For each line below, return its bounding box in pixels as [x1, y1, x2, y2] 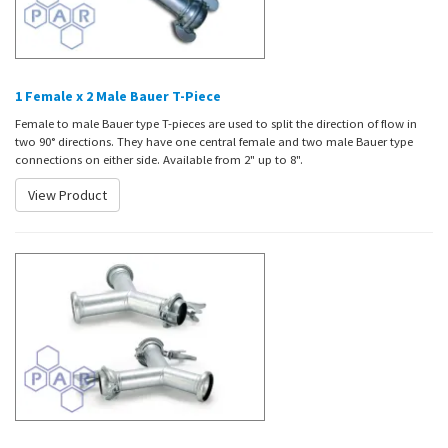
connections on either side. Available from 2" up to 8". [15, 150, 303, 167]
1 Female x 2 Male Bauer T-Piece [15, 86, 221, 105]
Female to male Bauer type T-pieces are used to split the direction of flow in [15, 114, 417, 131]
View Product [28, 185, 107, 204]
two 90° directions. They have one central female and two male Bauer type [15, 132, 413, 149]
